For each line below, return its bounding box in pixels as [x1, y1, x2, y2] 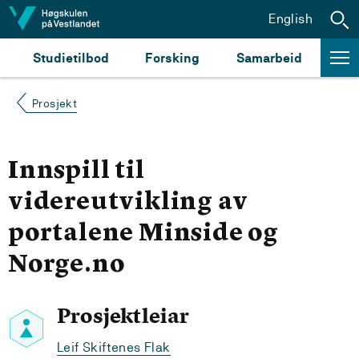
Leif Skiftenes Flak [57, 340, 171, 355]
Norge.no [8, 253, 125, 277]
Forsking [145, 50, 200, 66]
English [268, 10, 313, 26]
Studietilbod [32, 50, 109, 66]
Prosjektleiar [57, 302, 190, 329]
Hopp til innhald [15, 10, 111, 26]
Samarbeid [236, 50, 303, 66]
